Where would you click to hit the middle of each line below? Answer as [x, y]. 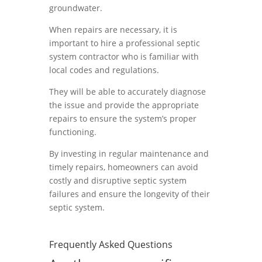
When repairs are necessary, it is [113, 30]
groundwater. [76, 8]
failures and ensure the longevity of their [130, 194]
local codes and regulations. [104, 70]
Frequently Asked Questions [111, 244]
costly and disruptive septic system [118, 180]
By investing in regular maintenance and [129, 154]
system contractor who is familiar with [124, 56]
